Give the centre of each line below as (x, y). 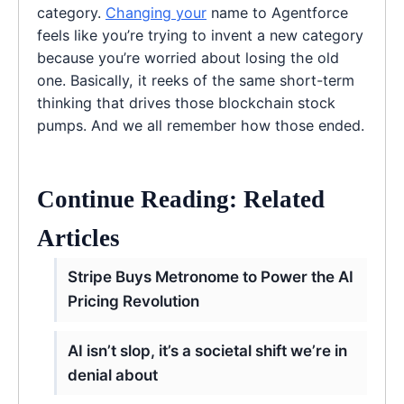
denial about (113, 375)
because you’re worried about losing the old (188, 57)
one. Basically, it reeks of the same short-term (196, 80)
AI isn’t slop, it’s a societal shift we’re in (208, 350)
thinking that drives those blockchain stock (186, 102)
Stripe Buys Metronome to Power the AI (211, 277)
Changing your (156, 12)
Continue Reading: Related (181, 199)
